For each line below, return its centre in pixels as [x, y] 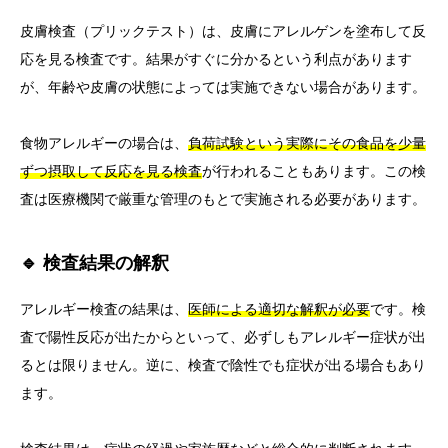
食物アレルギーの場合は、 [104, 143]
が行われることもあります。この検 [314, 171]
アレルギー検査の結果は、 [104, 309]
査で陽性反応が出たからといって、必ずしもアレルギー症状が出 [223, 337]
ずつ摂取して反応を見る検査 [111, 171]
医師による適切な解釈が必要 [279, 309]
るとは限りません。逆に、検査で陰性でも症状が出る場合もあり [223, 365]
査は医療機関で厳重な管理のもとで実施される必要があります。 [223, 199]
